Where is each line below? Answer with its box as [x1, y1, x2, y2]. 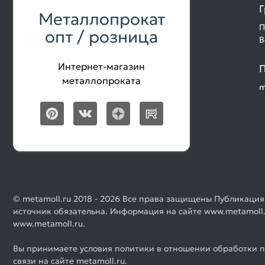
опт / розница [45, 26, 158, 47]
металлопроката [62, 74, 141, 86]
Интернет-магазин [58, 60, 145, 72]
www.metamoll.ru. [13, 218, 85, 229]
